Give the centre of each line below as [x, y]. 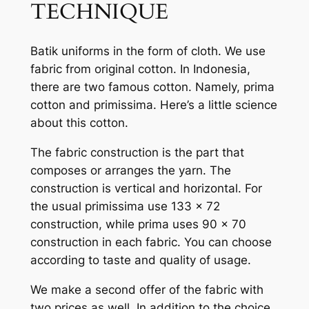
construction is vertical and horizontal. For [146, 189]
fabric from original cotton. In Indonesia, [140, 69]
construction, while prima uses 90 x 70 [138, 225]
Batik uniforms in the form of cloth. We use [148, 51]
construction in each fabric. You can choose [151, 242]
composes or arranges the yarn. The [130, 171]
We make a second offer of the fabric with [147, 289]
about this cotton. [79, 123]
